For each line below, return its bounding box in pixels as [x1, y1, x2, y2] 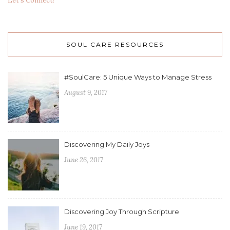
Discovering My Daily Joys [64, 140, 149, 149]
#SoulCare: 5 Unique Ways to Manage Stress [64, 73, 212, 82]
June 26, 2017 [64, 156, 103, 165]
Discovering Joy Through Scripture [64, 207, 179, 216]
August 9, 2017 [64, 88, 107, 98]
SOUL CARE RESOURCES [66, 41, 164, 49]
